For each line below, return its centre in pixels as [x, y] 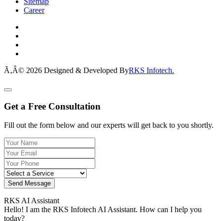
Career [34, 10]
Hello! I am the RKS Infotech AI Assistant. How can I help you [103, 210]
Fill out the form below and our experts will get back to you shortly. [109, 125]
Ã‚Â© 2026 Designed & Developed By [66, 70]
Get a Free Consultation [52, 106]
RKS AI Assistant [32, 201]
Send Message [29, 184]
